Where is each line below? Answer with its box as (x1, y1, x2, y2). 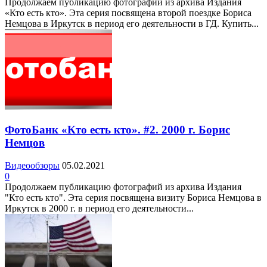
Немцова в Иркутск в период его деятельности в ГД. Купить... (5, 18, 259, 29)
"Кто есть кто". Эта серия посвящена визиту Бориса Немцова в (5, 193, 262, 203)
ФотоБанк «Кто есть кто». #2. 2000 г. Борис (5, 123, 230, 136)
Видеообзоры (5, 160, 60, 171)
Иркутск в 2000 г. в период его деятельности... (5, 203, 194, 214)
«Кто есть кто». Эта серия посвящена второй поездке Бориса (5, 8, 252, 18)
